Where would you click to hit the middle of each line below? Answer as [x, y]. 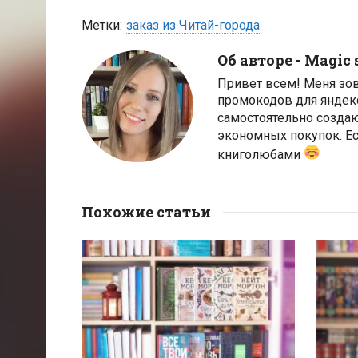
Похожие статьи [146, 211]
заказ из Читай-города [193, 25]
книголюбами [261, 154]
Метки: [102, 25]
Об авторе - [261, 60]
